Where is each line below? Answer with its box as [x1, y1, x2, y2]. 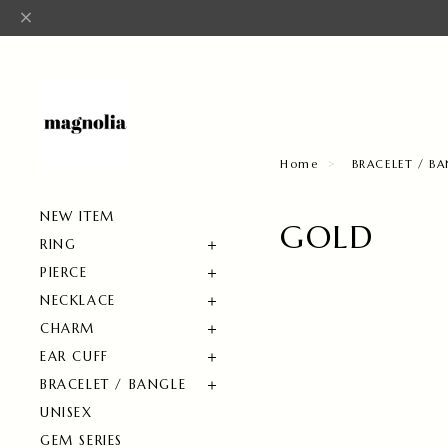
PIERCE [40, 264, 88, 281]
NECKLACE [40, 292, 116, 309]
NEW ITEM [40, 208, 115, 225]
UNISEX [40, 404, 93, 421]
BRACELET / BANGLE [40, 376, 187, 393]
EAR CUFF [40, 348, 109, 365]
